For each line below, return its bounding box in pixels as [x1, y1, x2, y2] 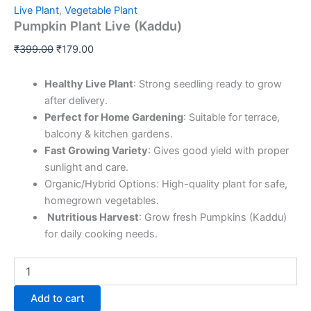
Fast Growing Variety [44, 144, 148, 157]
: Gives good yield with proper [147, 144, 289, 157]
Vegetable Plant [65, 4, 137, 17]
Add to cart [31, 292, 84, 305]
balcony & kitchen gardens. [44, 127, 173, 140]
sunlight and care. [44, 160, 128, 174]
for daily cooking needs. [44, 227, 158, 240]
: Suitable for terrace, [183, 110, 280, 124]
